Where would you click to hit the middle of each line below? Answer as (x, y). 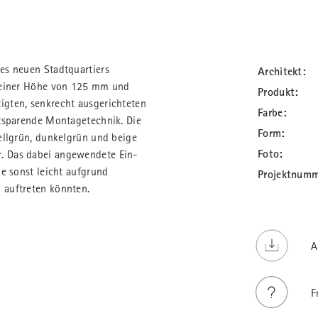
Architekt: (282, 72)
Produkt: (278, 92)
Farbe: (272, 113)
